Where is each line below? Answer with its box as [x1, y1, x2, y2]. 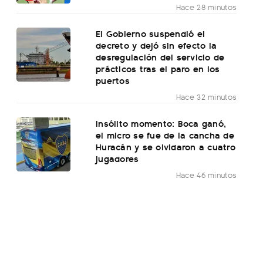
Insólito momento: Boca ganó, [96, 116, 227, 130]
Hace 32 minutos [176, 91, 237, 103]
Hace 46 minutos [176, 169, 237, 181]
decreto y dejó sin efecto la [96, 38, 217, 52]
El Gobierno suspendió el [96, 26, 205, 41]
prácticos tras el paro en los [96, 62, 220, 76]
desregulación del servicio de [96, 50, 225, 64]
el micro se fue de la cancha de [96, 128, 234, 142]
